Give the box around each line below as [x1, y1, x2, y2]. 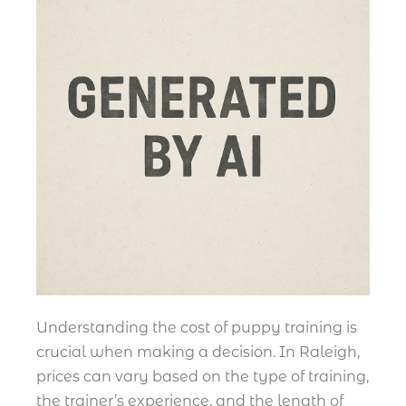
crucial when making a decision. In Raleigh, [36, 343, 360, 361]
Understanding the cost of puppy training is [36, 318, 357, 336]
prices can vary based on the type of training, [36, 367, 369, 385]
